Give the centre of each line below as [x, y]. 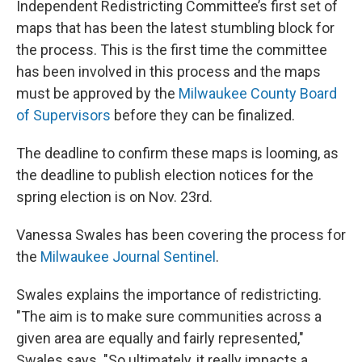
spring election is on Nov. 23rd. [114, 196]
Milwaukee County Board [258, 93]
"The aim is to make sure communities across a [169, 316]
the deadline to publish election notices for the [165, 175]
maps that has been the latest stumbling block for [175, 27]
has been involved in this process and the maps [168, 71]
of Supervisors [63, 115]
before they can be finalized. [203, 115]
